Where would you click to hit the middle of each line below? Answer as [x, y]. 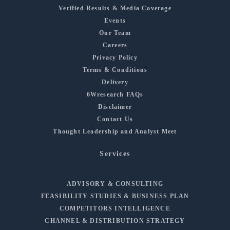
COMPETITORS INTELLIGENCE [115, 208]
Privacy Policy [115, 57]
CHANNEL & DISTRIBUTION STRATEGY [115, 221]
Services [115, 154]
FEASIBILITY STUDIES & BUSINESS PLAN [115, 196]
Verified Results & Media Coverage [115, 8]
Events [115, 20]
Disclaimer [115, 107]
